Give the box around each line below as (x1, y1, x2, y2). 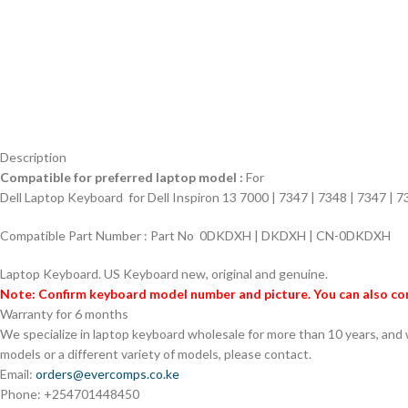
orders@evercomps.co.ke (36, 366, 179, 382)
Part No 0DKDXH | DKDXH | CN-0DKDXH (150, 228, 391, 243)
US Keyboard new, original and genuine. (104, 266, 328, 281)
